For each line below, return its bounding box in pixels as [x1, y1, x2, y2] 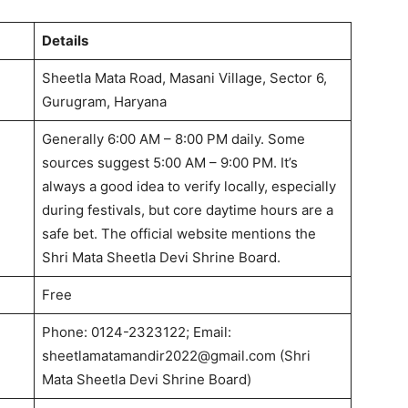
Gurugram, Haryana [41, 92, 167, 110]
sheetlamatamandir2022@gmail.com [41, 346, 276, 364]
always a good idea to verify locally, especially [41, 177, 336, 195]
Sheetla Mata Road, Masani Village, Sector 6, [41, 68, 327, 87]
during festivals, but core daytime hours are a [41, 200, 333, 219]
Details [41, 31, 88, 49]
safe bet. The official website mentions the [41, 224, 316, 242]
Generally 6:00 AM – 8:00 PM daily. [41, 129, 264, 148]
